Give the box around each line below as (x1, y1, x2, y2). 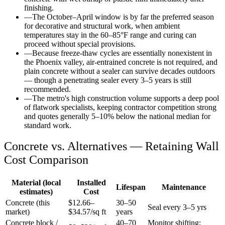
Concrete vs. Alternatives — (4, 140, 145, 153)
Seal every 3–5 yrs (148, 203, 206, 212)
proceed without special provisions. (24, 39, 136, 48)
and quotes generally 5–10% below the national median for (24, 111, 210, 121)
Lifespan (116, 183, 146, 192)
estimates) (19, 187, 53, 196)
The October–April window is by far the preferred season (32, 12, 214, 21)
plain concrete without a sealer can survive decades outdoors (24, 66, 215, 75)
